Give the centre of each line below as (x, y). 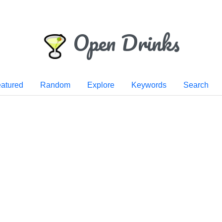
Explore (101, 85)
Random (55, 85)
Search (196, 85)
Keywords (149, 85)
